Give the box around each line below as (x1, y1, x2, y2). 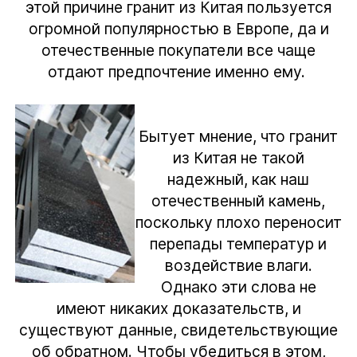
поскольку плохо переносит (135, 212, 342, 232)
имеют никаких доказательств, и (56, 298, 301, 318)
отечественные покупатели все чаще (41, 40, 316, 60)
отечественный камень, (151, 190, 325, 210)
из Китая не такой (172, 147, 304, 167)
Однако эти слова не (160, 277, 316, 296)
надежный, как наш (167, 169, 309, 189)
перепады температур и (150, 233, 327, 253)
